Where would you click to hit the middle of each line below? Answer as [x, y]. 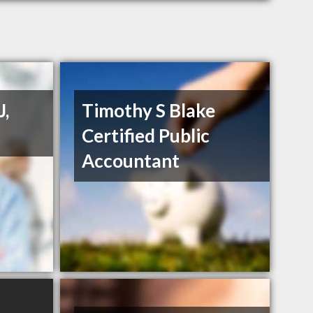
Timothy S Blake [149, 111]
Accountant [131, 161]
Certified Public [146, 136]
